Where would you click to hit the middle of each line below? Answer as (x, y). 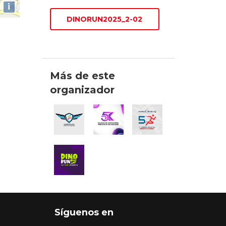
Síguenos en (84, 213)
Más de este (82, 76)
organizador (82, 90)
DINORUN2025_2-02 (105, 19)
